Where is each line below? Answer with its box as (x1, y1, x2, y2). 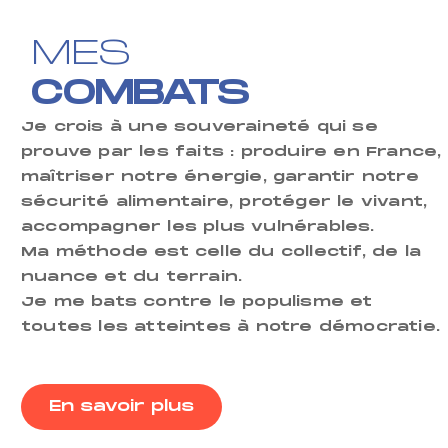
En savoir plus (49, 398, 195, 416)
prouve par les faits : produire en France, (21, 144, 442, 161)
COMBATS (31, 72, 250, 116)
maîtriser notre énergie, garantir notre (21, 169, 419, 186)
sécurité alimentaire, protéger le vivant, (21, 194, 428, 211)
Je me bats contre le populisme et (21, 294, 373, 311)
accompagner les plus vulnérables (21, 219, 371, 236)
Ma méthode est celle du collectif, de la (21, 244, 422, 261)
